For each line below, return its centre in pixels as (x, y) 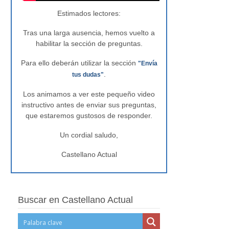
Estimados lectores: (89, 13)
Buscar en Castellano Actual (75, 200)
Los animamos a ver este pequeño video (89, 94)
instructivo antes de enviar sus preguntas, (89, 105)
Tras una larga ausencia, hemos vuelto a (89, 33)
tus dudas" (88, 75)
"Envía (147, 63)
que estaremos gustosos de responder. (89, 116)
